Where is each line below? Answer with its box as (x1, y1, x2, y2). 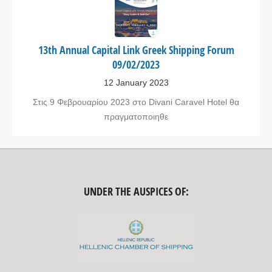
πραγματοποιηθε (104, 112, 168, 122)
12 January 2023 (103, 78, 169, 88)
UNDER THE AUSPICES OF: (83, 184, 189, 200)
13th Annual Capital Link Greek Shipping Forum (38, 42, 234, 58)
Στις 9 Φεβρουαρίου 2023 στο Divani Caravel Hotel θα (33, 97, 239, 107)
